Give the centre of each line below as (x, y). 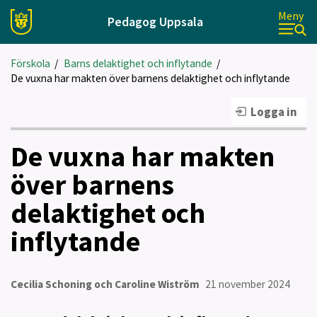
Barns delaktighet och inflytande (138, 63)
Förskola (30, 63)
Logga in (274, 112)
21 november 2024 (247, 284)
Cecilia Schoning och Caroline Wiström (105, 284)
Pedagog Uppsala (155, 22)
